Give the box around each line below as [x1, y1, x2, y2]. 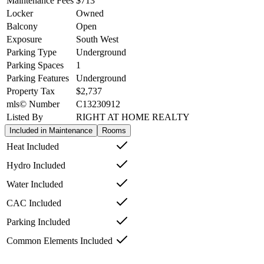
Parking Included [6, 217, 70, 227]
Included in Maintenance [9, 126, 93, 136]
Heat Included [6, 141, 59, 152]
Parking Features [6, 73, 69, 84]
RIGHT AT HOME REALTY [76, 112, 190, 123]
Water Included [6, 179, 63, 190]
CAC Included [6, 198, 61, 209]
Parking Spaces [6, 60, 64, 71]
